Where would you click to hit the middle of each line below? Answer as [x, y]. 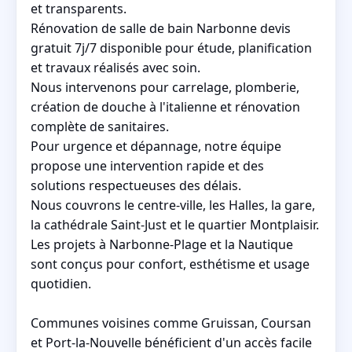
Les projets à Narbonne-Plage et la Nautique [162, 244]
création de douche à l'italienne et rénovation [165, 106]
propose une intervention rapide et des [147, 165]
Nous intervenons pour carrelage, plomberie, [165, 87]
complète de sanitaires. [100, 126]
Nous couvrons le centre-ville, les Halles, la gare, [173, 205]
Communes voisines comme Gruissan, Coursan [171, 323]
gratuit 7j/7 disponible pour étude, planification [171, 48]
